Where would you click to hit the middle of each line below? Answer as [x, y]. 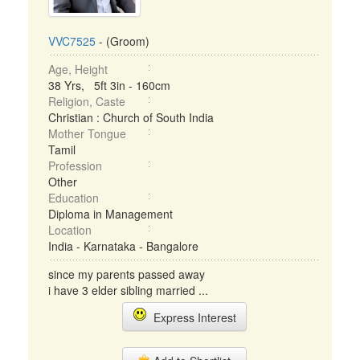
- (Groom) [123, 41]
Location [70, 230]
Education [74, 198]
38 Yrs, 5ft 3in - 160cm [109, 85]
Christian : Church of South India [131, 117]
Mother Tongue [87, 133]
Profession [75, 166]
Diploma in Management [110, 214]
